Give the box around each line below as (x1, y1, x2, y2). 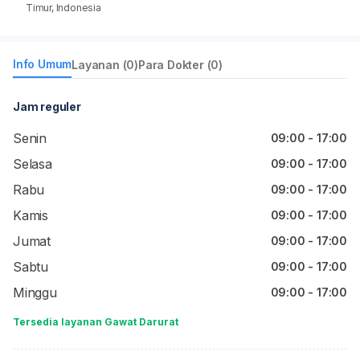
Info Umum (13, 57, 72, 71)
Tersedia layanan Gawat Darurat (13, 316, 178, 328)
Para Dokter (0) (138, 57, 223, 72)
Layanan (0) (72, 57, 139, 72)
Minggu (13, 284, 57, 301)
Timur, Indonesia (26, 2, 101, 14)
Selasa (13, 156, 52, 172)
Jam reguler (13, 100, 81, 113)
